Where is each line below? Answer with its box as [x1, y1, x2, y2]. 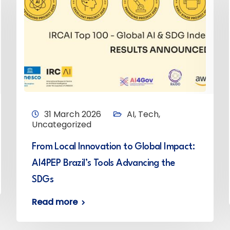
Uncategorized [32, 119, 92, 130]
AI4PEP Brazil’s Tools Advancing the [32, 159, 175, 168]
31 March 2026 [44, 108, 102, 120]
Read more [32, 196, 78, 208]
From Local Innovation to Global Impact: [32, 142, 195, 151]
